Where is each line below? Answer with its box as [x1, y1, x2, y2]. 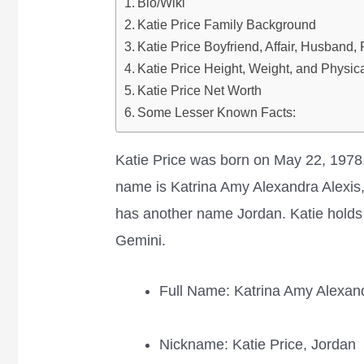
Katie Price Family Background [137, 17, 317, 32]
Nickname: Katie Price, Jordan [159, 336, 357, 353]
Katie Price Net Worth [137, 83, 262, 98]
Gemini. [115, 232, 167, 249]
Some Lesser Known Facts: [137, 105, 297, 120]
